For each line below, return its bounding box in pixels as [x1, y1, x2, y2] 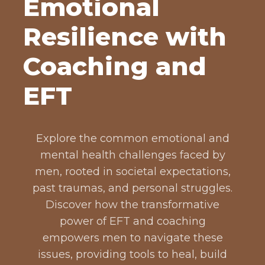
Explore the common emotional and [35, 132, 230, 145]
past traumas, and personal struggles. [33, 182, 232, 195]
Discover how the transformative [46, 198, 219, 211]
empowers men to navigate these [42, 231, 223, 244]
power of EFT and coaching [59, 215, 206, 228]
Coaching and [23, 51, 206, 82]
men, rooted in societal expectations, [34, 165, 231, 178]
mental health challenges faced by [40, 148, 225, 161]
